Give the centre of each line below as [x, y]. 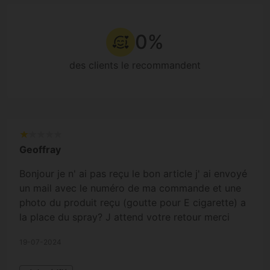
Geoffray [40, 149]
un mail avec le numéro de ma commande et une [130, 188]
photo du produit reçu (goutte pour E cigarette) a [133, 202]
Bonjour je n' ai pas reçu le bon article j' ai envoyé [133, 173]
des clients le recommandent [135, 65]
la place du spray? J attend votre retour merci [124, 217]
